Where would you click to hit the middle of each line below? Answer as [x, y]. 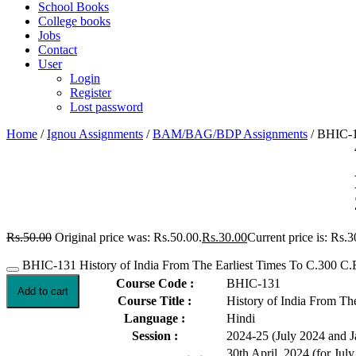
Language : [155, 318]
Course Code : [155, 283]
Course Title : [155, 300]
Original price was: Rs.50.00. [128, 237]
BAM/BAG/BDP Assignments [230, 134]
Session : [155, 335]
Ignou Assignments [95, 134]
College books [74, 21]
